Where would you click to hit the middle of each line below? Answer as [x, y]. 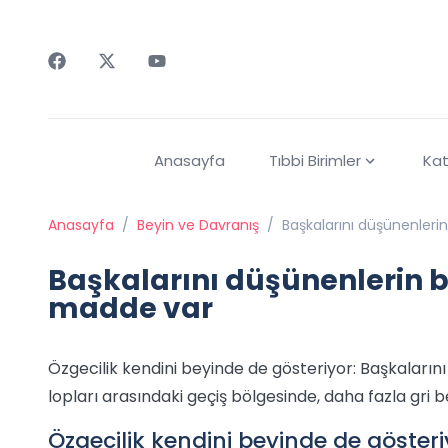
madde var [130, 309]
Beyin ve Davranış [198, 225]
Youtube [179, 80]
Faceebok [86, 80]
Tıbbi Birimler [314, 161]
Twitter [125, 80]
